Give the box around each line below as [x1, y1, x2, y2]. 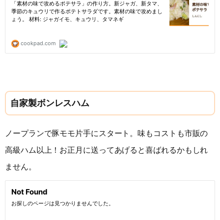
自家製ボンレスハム [10, 98, 90, 108]
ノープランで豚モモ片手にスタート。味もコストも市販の [5, 129, 208, 137]
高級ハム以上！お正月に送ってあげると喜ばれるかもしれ [5, 145, 208, 154]
